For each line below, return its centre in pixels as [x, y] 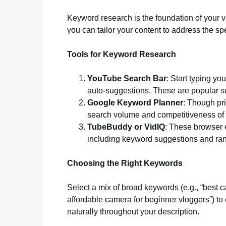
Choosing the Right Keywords [125, 163]
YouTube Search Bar [127, 79]
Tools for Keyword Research [122, 54]
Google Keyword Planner [135, 103]
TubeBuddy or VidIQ [126, 127]
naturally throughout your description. [133, 212]
